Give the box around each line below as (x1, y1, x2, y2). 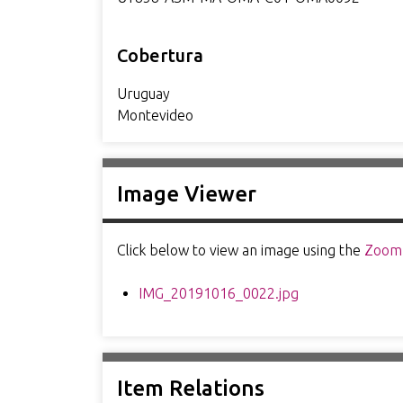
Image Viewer (116, 182, 256, 206)
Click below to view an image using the (116, 242, 364, 258)
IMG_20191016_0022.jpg (138, 285, 299, 301)
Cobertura (116, 45, 203, 66)
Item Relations (116, 376, 264, 400)
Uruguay (116, 85, 170, 102)
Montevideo (116, 107, 193, 123)
